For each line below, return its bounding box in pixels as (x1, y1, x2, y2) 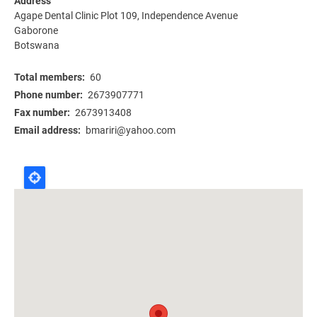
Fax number (14, 107, 67, 119)
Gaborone (14, 25, 58, 37)
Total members (14, 71, 82, 83)
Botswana (14, 40, 59, 52)
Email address (14, 125, 78, 137)
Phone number (14, 89, 80, 101)
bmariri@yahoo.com (86, 125, 175, 137)
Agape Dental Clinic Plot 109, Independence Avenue (14, 10, 238, 22)
